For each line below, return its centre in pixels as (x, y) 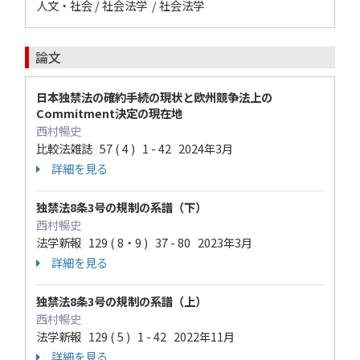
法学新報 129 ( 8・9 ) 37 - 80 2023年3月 (144, 242)
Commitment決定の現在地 (109, 113)
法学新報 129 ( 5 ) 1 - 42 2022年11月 (135, 336)
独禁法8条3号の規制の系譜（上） (121, 301)
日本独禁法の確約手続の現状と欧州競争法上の (154, 97)
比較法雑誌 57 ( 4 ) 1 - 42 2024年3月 (135, 148)
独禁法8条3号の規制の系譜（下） (121, 207)
